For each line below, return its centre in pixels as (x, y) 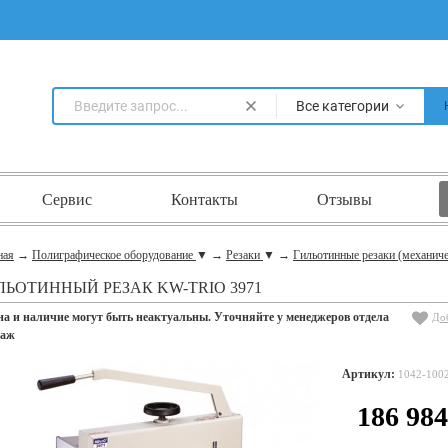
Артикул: (368, 374)
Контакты (204, 199)
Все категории (342, 106)
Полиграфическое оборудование (114, 255)
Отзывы (344, 199)
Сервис (67, 199)
